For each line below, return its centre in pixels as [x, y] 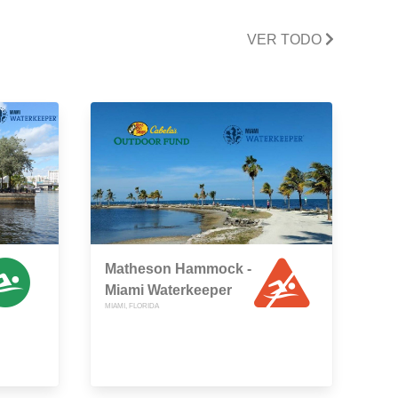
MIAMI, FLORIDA [132, 306]
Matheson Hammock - [178, 269]
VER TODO [286, 39]
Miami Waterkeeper [168, 291]
